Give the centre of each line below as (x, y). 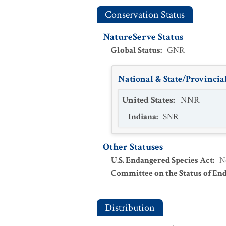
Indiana (142, 117)
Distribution (130, 208)
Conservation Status (145, 15)
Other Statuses (133, 147)
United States (148, 100)
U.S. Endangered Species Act (162, 160)
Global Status (136, 50)
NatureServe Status (143, 37)
